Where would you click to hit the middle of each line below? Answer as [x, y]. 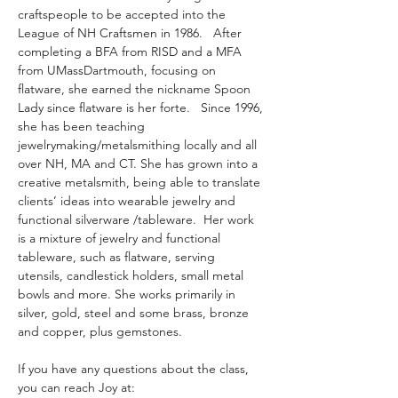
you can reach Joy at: [78, 387]
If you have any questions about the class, [135, 369]
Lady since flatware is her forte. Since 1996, [142, 107]
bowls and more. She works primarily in [128, 294]
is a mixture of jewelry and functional [121, 238]
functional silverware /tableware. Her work [138, 219]
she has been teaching [83, 126]
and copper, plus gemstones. [100, 331]
